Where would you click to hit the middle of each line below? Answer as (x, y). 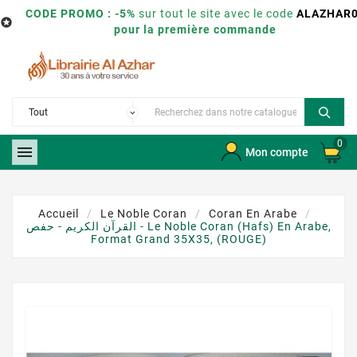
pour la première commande (195, 29)
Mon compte (277, 153)
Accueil (59, 214)
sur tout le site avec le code (216, 14)
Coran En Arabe (253, 214)
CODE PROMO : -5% (80, 14)
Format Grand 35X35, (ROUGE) (178, 239)
